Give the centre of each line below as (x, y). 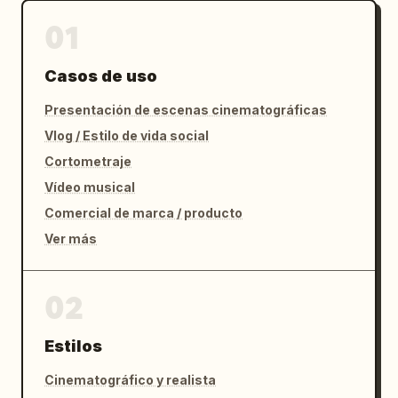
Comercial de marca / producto (143, 212)
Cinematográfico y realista (130, 379)
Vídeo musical (90, 187)
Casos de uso (101, 76)
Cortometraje (88, 161)
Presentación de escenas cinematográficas (186, 109)
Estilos (73, 346)
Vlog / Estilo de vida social (127, 135)
